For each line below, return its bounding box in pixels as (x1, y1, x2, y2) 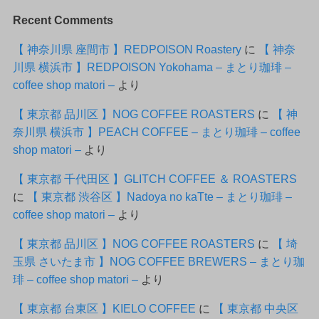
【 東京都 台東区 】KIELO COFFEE (12, 302, 196, 315)
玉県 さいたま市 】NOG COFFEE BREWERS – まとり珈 (12, 255, 305, 268)
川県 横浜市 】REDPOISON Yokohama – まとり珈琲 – (12, 60, 291, 73)
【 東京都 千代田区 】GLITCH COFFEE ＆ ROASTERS (12, 172, 297, 185)
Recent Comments (12, 13, 113, 26)
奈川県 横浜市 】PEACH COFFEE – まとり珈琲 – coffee (12, 125, 300, 138)
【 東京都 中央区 (212, 302, 298, 315)
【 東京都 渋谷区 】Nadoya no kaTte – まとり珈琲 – (26, 189, 292, 203)
